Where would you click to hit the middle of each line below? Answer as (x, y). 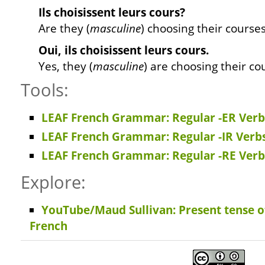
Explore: (53, 182)
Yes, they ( (66, 66)
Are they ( (64, 28)
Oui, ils (59, 50)
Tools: (45, 90)
